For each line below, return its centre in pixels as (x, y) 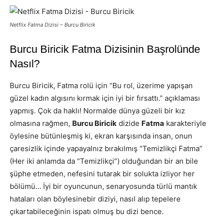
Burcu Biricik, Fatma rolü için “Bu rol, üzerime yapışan (101, 85)
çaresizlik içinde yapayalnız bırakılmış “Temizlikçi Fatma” (106, 148)
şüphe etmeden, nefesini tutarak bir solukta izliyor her (102, 173)
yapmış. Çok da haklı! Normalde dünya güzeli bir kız (97, 110)
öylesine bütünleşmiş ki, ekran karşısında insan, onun (101, 136)
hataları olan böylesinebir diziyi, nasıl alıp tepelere (95, 199)
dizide (129, 123)
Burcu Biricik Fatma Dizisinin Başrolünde (105, 49)
